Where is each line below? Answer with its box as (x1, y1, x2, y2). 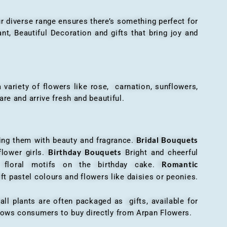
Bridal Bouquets (133, 135, 199, 144)
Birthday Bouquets (48, 147, 122, 157)
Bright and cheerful (121, 147, 198, 157)
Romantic (162, 159, 198, 169)
